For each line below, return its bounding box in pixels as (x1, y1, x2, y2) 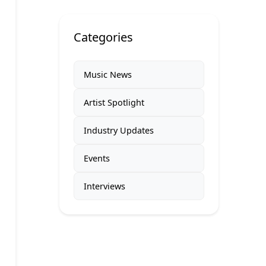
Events (84, 153, 110, 164)
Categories (74, 29, 133, 46)
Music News (84, 69, 132, 81)
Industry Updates (84, 125, 154, 137)
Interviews (84, 180, 125, 192)
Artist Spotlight (84, 97, 144, 109)
